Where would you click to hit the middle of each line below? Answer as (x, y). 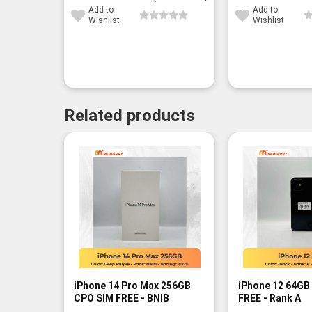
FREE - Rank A (269, 298)
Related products (130, 116)
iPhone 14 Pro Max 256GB (132, 285)
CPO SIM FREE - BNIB (121, 298)
